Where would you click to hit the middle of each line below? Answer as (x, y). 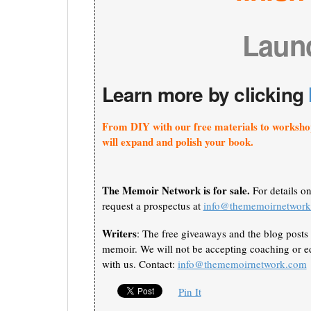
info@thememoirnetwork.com (242, 264)
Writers (119, 234)
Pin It (190, 292)
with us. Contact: (140, 264)
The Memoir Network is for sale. (176, 191)
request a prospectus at (152, 206)
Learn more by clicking (205, 94)
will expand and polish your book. (177, 142)
